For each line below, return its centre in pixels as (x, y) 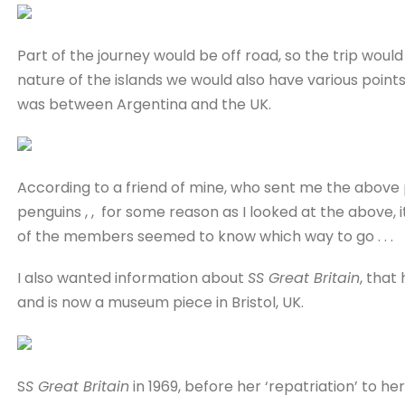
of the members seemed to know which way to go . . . (205, 237)
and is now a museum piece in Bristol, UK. (160, 303)
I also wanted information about (132, 278)
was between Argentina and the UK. (144, 104)
